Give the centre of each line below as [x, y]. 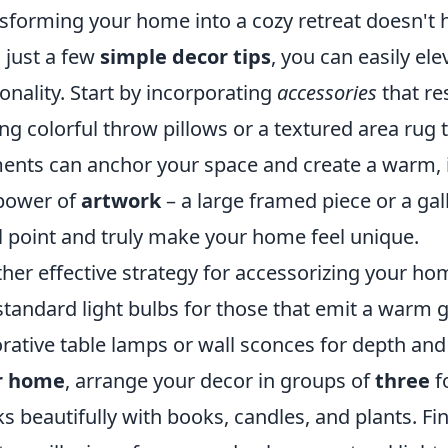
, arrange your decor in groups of [220, 380]
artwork [121, 200]
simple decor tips [185, 56]
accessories [327, 92]
